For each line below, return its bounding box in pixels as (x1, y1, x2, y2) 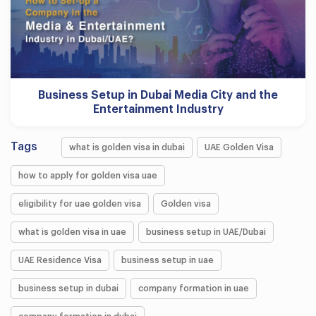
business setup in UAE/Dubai (146, 227, 266, 236)
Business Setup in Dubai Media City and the (38, 89, 278, 101)
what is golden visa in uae (18, 227, 126, 236)
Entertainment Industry (92, 103, 224, 115)
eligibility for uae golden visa (18, 199, 141, 208)
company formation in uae (138, 284, 249, 293)
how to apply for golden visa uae (18, 171, 157, 180)
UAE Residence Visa (18, 255, 102, 265)
